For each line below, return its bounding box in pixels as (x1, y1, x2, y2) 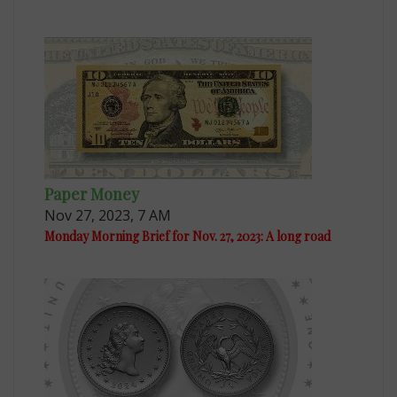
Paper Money (44, 183, 140, 205)
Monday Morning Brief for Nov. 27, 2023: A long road (44, 227, 331, 245)
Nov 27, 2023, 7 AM (44, 205, 172, 225)
